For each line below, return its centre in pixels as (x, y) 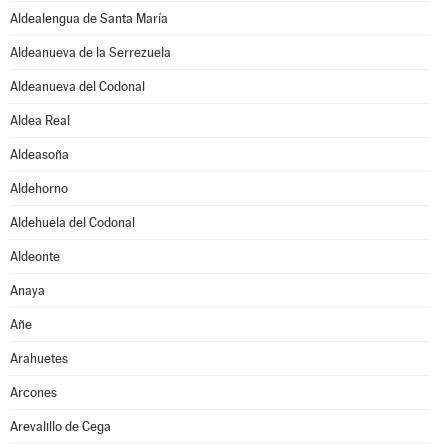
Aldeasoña (39, 154)
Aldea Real (40, 120)
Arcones (33, 392)
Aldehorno (39, 188)
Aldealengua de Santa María (89, 18)
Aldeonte (35, 256)
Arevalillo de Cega (60, 426)
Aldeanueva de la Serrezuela (90, 52)
